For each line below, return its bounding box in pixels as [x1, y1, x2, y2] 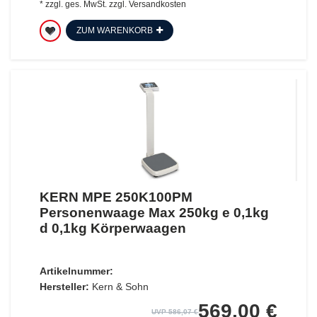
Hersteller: [39, 280, 89, 292]
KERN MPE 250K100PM [39, 189, 192, 204]
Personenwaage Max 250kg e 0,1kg [39, 204, 269, 220]
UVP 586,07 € [151, 307, 199, 316]
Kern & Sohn [91, 280, 149, 292]
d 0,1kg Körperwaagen [39, 220, 186, 236]
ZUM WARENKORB [76, 25, 153, 36]
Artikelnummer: [39, 265, 113, 277]
